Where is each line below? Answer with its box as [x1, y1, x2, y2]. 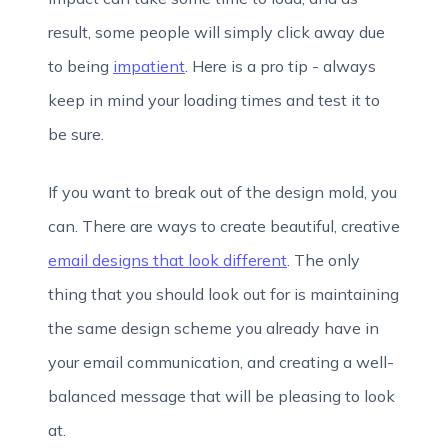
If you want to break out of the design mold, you [48, 182, 397, 202]
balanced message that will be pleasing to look [48, 386, 395, 406]
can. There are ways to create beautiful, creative [48, 216, 400, 236]
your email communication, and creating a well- [48, 352, 394, 372]
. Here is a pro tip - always [185, 56, 376, 76]
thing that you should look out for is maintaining [48, 284, 399, 304]
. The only [287, 250, 360, 270]
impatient [113, 56, 185, 76]
